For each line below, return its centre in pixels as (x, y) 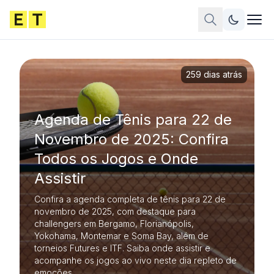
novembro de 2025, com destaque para (115, 211)
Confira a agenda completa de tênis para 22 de (130, 199)
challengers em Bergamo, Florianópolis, (114, 224)
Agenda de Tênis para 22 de (133, 120)
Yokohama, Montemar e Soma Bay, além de (121, 236)
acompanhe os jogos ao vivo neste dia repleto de (135, 260)
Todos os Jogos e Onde (116, 159)
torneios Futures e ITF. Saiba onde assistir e (122, 248)
